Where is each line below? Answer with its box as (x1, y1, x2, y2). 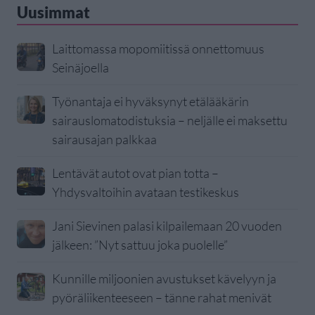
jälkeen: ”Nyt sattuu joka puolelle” (52, 237, 228, 253)
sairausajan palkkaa (52, 131, 157, 148)
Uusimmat (17, 3, 90, 22)
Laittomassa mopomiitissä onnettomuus (52, 41, 264, 57)
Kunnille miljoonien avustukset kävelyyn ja (52, 271, 276, 287)
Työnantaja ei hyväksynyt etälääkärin (52, 94, 249, 110)
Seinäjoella (52, 60, 109, 76)
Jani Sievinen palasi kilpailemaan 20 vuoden (52, 218, 282, 234)
